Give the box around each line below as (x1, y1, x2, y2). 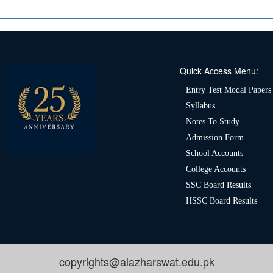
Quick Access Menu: (180, 65, 258, 77)
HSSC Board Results (186, 196, 257, 206)
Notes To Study (186, 117, 239, 127)
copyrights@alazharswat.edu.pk (58, 253, 214, 270)
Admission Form (186, 133, 244, 143)
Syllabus (186, 101, 215, 111)
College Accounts (186, 165, 246, 174)
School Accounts (186, 149, 243, 158)
